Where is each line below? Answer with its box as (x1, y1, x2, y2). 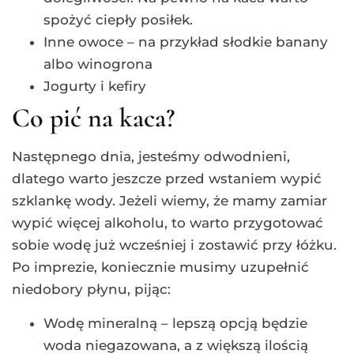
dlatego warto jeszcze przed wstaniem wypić (12, 170, 322, 186)
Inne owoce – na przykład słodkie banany (43, 33, 328, 50)
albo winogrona (43, 55, 153, 72)
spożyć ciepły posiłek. (43, 11, 193, 28)
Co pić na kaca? (12, 101, 175, 134)
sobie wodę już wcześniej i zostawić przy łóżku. (12, 236, 337, 253)
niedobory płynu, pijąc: (12, 281, 171, 297)
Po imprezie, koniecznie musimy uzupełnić (12, 258, 309, 275)
